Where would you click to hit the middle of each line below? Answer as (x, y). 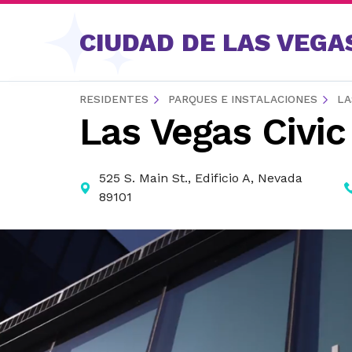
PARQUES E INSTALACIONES (242, 99)
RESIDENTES (114, 99)
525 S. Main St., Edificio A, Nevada (200, 178)
